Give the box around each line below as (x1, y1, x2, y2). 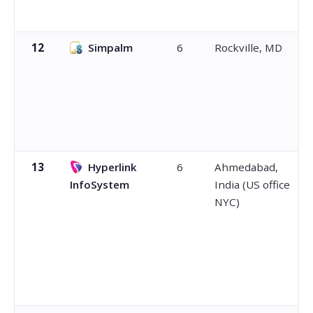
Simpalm (87, 40, 133, 54)
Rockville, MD (214, 40, 282, 54)
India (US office (214, 177, 290, 191)
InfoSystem (69, 177, 129, 191)
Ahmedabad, (214, 159, 278, 174)
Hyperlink (87, 159, 137, 174)
